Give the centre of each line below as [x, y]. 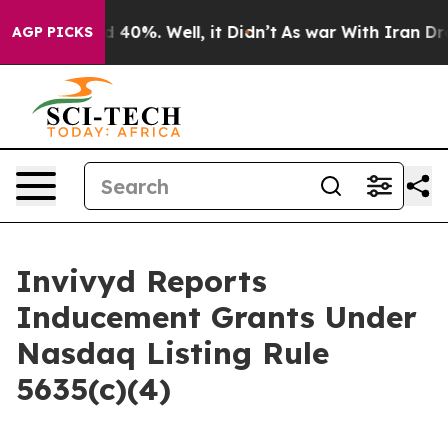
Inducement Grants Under [216, 317]
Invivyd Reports [141, 281]
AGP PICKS [52, 32]
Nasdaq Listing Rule [172, 353]
